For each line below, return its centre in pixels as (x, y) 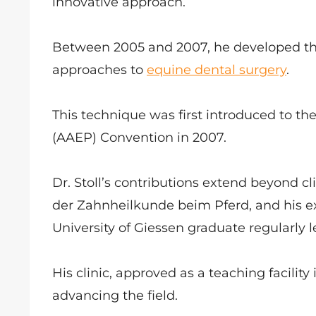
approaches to (99, 70)
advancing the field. (119, 296)
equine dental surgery (217, 70)
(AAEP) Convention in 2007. (143, 138)
